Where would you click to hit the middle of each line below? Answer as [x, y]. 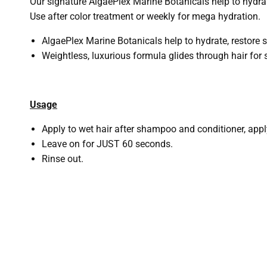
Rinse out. [63, 159]
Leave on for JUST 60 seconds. [107, 144]
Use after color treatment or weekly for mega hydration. [145, 16]
